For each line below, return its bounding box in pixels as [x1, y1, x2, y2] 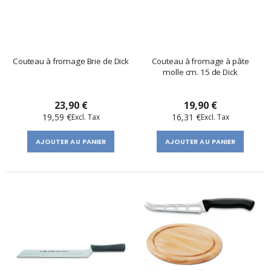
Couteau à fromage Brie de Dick [13, 56, 129, 67]
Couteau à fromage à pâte [151, 56, 249, 67]
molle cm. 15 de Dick [163, 67, 238, 77]
